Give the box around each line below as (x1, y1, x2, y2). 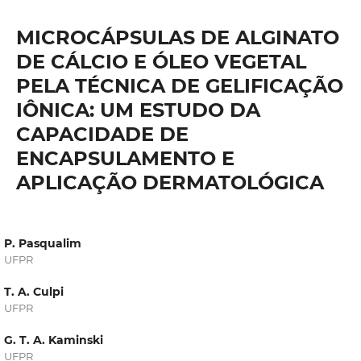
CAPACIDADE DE (15, 122, 189, 146)
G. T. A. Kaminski (3, 333, 103, 348)
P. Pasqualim (3, 236, 81, 251)
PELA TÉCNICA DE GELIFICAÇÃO (15, 73, 343, 98)
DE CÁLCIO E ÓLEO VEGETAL (15, 49, 306, 73)
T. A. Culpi (3, 284, 64, 300)
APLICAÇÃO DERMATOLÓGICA (15, 170, 324, 194)
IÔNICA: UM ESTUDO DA (15, 98, 260, 122)
